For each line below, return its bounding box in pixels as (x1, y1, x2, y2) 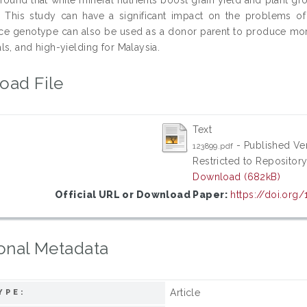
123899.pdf (193, 140, 234, 151)
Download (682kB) (193, 171, 281, 182)
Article (170, 286, 201, 298)
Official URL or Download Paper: (55, 188, 228, 200)
